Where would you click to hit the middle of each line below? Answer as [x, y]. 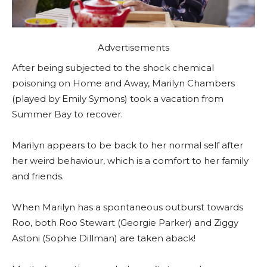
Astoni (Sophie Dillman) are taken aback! [104, 238]
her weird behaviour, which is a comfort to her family [130, 161]
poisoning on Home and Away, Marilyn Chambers [123, 83]
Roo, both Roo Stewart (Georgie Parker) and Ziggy [125, 223]
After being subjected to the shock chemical [113, 68]
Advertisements [133, 48]
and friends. [38, 176]
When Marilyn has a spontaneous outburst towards [128, 207]
